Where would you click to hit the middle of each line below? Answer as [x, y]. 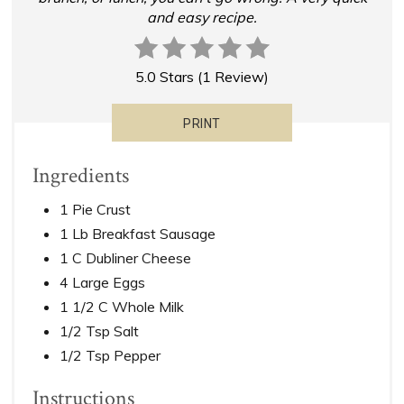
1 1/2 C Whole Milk [122, 307]
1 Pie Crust [96, 210]
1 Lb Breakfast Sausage [138, 234]
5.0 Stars [165, 77]
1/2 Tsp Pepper [110, 356]
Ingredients [81, 176]
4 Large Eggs [103, 283]
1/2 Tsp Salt [100, 331]
